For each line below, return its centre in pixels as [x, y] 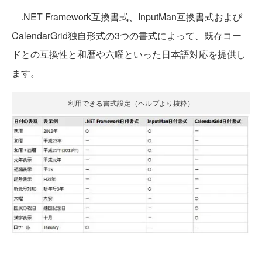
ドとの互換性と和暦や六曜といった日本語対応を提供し [129, 54]
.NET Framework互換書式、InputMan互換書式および [127, 17]
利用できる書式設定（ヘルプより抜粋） [131, 103]
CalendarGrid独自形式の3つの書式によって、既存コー [127, 36]
